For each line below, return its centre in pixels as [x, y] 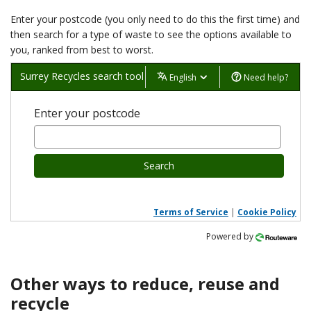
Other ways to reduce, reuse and [145, 284]
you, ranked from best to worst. [82, 50]
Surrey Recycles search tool [82, 76]
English [184, 77]
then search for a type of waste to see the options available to [151, 35]
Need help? [265, 77]
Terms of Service [191, 212]
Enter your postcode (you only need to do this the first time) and [155, 19]
